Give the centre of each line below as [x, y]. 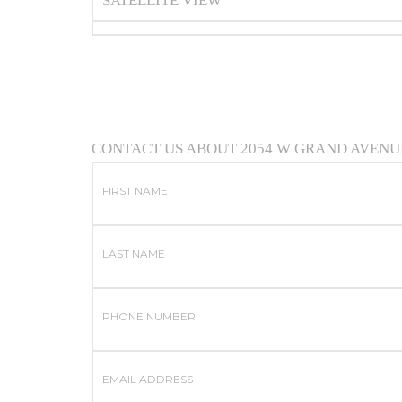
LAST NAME [134, 254]
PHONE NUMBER [149, 317]
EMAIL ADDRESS [148, 380]
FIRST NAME [135, 191]
